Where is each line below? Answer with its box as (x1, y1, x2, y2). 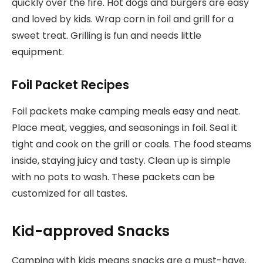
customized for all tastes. (12, 186, 127, 200)
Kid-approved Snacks (12, 221, 170, 241)
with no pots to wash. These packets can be (12, 170, 215, 184)
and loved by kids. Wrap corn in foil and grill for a (12, 12, 234, 26)
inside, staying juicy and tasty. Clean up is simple (12, 153, 231, 167)
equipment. (12, 45, 64, 59)
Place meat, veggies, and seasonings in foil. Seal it (12, 120, 237, 134)
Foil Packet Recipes (12, 76, 129, 94)
